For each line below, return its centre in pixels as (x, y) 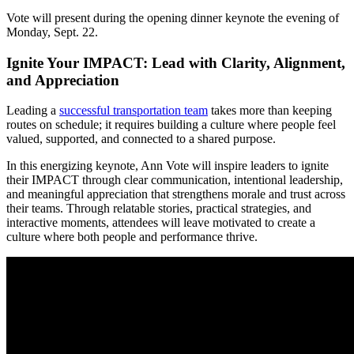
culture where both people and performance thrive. (132, 237)
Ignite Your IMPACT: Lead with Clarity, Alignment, (176, 62)
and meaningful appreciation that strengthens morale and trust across (176, 194)
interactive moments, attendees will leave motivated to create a (161, 223)
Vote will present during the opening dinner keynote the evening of (173, 17)
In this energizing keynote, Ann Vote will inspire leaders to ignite (168, 166)
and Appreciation (63, 80)
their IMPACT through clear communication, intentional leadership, (175, 180)
